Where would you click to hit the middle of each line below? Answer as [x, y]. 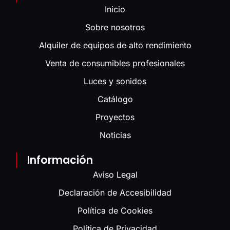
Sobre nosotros [115, 27]
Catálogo [115, 99]
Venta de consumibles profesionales [115, 63]
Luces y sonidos [115, 81]
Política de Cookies [115, 210]
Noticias [115, 135]
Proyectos [115, 117]
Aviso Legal [115, 174]
